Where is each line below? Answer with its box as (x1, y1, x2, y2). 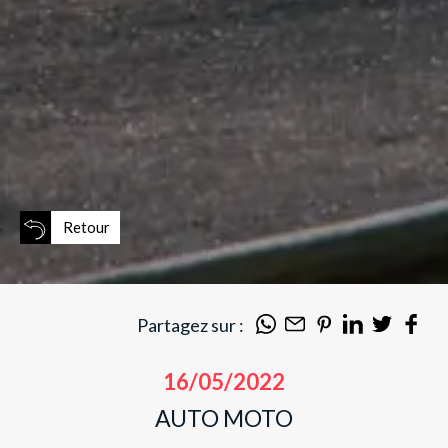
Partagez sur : (137, 314, 244, 337)
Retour (63, 218, 110, 237)
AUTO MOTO (155, 404, 293, 433)
